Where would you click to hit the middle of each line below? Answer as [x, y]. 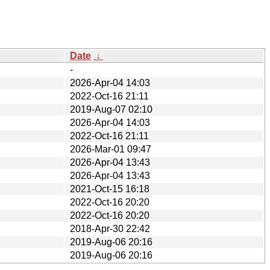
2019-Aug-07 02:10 [111, 109]
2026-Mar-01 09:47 [111, 149]
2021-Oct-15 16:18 [110, 189]
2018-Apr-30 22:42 [110, 228]
